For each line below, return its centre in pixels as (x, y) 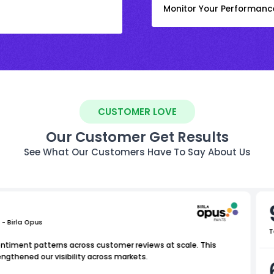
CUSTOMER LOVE (137, 111)
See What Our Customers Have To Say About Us (137, 152)
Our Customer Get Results (137, 137)
